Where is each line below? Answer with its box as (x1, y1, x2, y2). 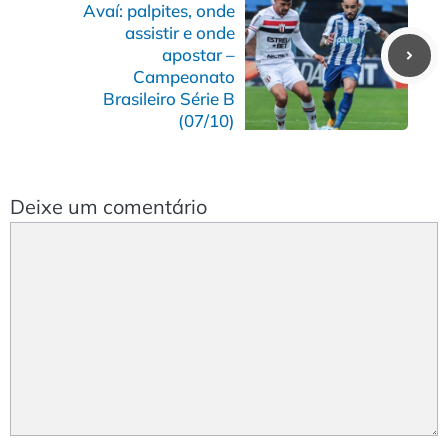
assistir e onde (125, 22, 235, 44)
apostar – (162, 44, 235, 66)
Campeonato (133, 66, 235, 88)
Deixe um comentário (10, 194, 207, 220)
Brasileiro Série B (103, 88, 235, 110)
